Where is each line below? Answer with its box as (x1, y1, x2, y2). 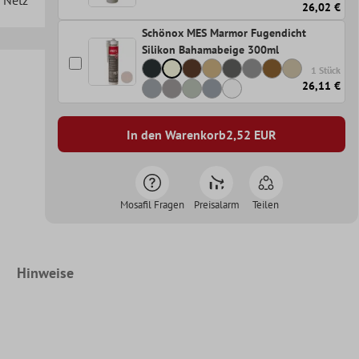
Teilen (252, 198, 280, 212)
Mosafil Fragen (119, 198, 184, 212)
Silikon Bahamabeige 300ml (141, 42, 279, 58)
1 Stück (311, 64, 341, 77)
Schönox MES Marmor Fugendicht (141, 26, 306, 41)
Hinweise (16, 264, 74, 283)
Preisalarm (193, 198, 240, 212)
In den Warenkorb (126, 126, 226, 143)
